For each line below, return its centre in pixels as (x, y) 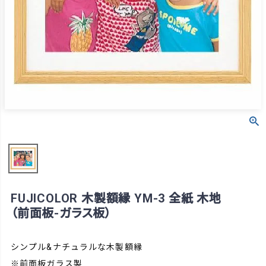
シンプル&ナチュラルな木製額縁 (77, 247)
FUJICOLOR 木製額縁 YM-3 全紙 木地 (116, 199)
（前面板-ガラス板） (61, 213)
